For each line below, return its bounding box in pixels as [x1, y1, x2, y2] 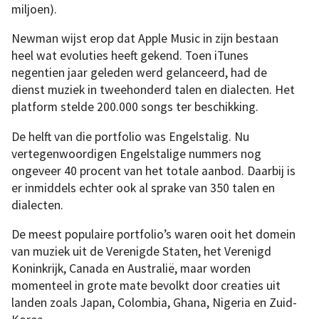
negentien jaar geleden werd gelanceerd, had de [11, 65, 267, 81]
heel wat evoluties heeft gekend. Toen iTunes [11, 48, 249, 64]
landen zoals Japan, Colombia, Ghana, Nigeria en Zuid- [11, 295, 297, 311]
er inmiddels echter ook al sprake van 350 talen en [11, 179, 275, 196]
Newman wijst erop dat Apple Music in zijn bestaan [11, 31, 278, 47]
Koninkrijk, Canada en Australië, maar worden [11, 261, 251, 277]
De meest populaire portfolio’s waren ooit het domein [11, 226, 296, 243]
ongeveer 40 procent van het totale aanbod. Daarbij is [11, 162, 296, 179]
